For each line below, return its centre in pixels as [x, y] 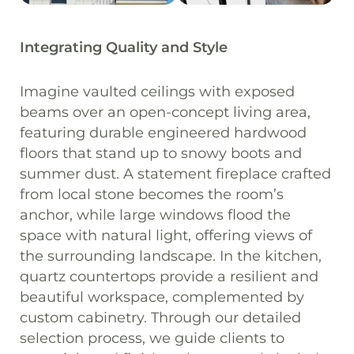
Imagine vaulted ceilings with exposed [157, 91]
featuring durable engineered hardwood [163, 132]
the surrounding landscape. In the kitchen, [171, 256]
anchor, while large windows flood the [155, 215]
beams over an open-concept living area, [165, 112]
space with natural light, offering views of [166, 235]
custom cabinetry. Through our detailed [160, 317]
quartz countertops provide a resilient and [169, 276]
